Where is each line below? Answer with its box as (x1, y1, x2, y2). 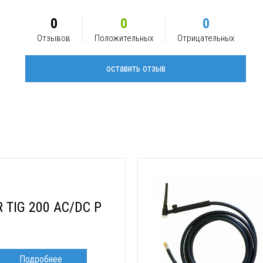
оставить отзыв (106, 62, 166, 74)
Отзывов (37, 32, 70, 43)
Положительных (95, 32, 153, 43)
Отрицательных (177, 32, 234, 43)
